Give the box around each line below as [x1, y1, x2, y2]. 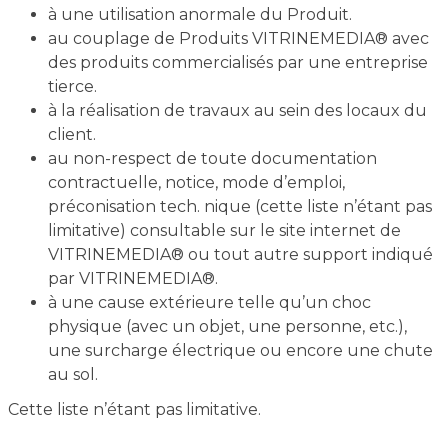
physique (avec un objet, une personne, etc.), [47, 317, 407, 336]
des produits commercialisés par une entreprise [47, 53, 428, 72]
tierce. [47, 77, 97, 96]
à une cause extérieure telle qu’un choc [47, 293, 371, 312]
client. [47, 125, 96, 144]
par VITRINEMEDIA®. [47, 269, 218, 288]
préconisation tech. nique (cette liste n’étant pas [47, 197, 432, 216]
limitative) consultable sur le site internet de [47, 221, 401, 240]
